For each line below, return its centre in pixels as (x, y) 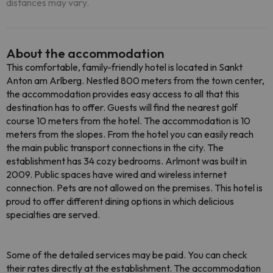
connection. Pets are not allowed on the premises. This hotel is (134, 188)
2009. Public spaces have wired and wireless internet (116, 174)
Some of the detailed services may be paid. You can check (127, 255)
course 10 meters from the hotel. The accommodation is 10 (128, 121)
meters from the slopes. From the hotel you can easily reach (130, 134)
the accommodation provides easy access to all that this (123, 94)
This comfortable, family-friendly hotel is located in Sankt (124, 67)
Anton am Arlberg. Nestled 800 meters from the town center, (135, 80)
